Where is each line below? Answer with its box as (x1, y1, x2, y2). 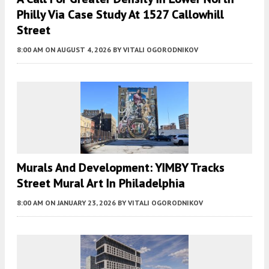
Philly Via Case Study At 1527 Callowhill (17, 7, 224, 23)
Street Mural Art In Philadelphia (17, 175, 185, 192)
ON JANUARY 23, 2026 (45, 198, 116, 208)
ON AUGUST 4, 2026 (45, 45, 111, 55)
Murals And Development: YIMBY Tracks (17, 160, 225, 176)
